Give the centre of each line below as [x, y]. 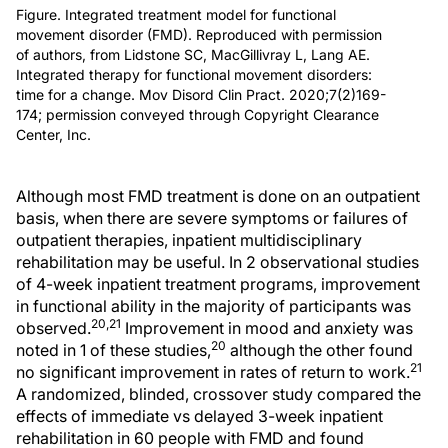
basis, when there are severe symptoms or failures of [212, 217]
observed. [53, 327]
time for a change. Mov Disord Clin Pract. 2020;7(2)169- [201, 94]
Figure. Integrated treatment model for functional [176, 14]
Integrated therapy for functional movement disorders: [194, 74]
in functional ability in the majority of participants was [213, 305]
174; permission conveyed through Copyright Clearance [197, 114]
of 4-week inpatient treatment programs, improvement [218, 283]
